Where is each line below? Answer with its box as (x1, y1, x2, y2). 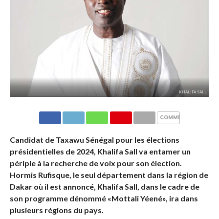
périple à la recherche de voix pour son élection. (9, 158, 182, 168)
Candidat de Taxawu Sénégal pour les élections (9, 134, 179, 144)
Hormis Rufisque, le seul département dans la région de (9, 170, 208, 179)
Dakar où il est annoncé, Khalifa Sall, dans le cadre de (9, 181, 199, 191)
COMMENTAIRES (160, 114, 206, 121)
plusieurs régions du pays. (9, 205, 104, 215)
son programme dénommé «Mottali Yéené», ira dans (9, 193, 198, 203)
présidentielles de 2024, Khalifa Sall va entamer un (9, 146, 191, 156)
